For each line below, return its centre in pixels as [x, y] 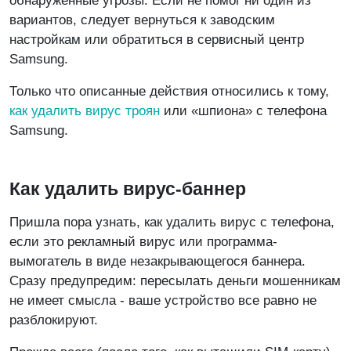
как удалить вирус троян [85, 110]
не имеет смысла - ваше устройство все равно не [163, 300]
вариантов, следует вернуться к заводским [142, 20]
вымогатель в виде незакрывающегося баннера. [157, 261]
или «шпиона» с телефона [243, 110]
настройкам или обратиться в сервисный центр [157, 39]
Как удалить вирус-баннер [128, 188]
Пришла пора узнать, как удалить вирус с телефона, [172, 222]
